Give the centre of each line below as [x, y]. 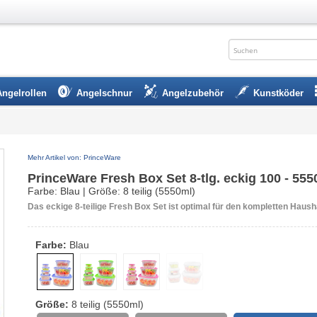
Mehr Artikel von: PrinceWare [74, 157]
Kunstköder [278, 93]
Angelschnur [104, 93]
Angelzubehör [193, 93]
